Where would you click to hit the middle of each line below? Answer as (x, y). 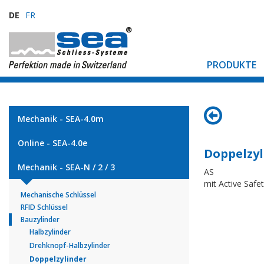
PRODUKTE (232, 65)
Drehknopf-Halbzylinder (70, 245)
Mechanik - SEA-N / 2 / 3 (66, 167)
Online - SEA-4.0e (52, 143)
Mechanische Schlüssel (58, 195)
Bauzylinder (40, 220)
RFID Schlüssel (44, 207)
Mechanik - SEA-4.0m (61, 119)
